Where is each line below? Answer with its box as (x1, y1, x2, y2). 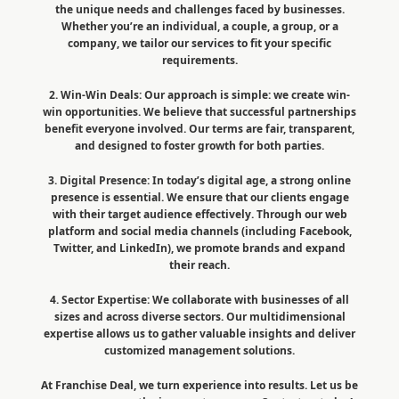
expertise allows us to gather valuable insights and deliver (44, 325, 355, 341)
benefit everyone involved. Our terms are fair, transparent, (45, 120, 354, 136)
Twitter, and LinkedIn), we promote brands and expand (53, 240, 346, 256)
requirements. (161, 52, 238, 68)
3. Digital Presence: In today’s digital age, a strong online (48, 172, 351, 188)
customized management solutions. (104, 342, 295, 358)
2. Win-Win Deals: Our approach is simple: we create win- (49, 86, 350, 102)
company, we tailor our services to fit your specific (68, 35, 331, 51)
